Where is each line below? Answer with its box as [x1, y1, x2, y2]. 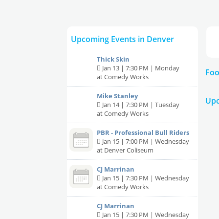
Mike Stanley [97, 91, 138, 101]
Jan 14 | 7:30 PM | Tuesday [101, 100, 179, 109]
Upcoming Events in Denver [71, 34, 174, 45]
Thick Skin [97, 55, 130, 64]
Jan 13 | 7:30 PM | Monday [101, 64, 179, 73]
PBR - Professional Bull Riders [97, 128, 189, 137]
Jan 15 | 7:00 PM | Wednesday [101, 137, 189, 146]
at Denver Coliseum [97, 146, 153, 155]
